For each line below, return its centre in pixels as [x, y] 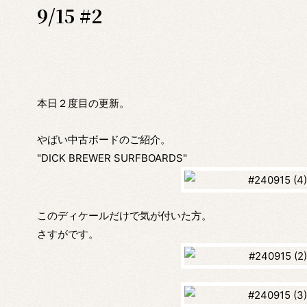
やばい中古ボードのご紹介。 [103, 140]
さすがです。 [67, 234]
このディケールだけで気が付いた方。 [124, 216]
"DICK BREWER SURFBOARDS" [112, 158]
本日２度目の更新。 [83, 103]
